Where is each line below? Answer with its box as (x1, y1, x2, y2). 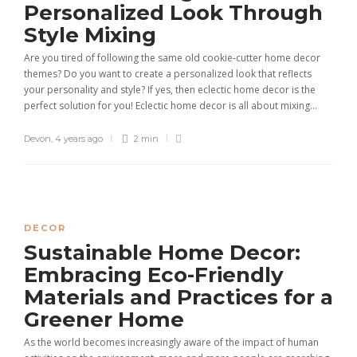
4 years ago (55, 133, 103, 144)
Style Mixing (24, 22, 162, 48)
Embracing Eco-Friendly (24, 262, 284, 288)
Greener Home (24, 307, 190, 332)
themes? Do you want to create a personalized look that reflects (24, 67, 312, 80)
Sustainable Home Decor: (24, 240, 300, 265)
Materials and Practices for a (24, 284, 333, 310)
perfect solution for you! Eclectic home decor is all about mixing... (24, 99, 317, 112)
